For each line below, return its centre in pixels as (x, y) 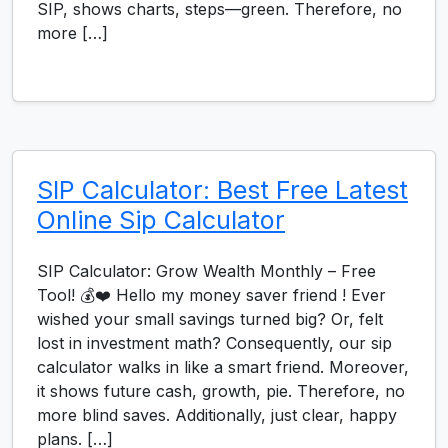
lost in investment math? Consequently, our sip (214, 342)
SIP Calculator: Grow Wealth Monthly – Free (206, 270)
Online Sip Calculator (161, 219)
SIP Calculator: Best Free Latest (222, 189)
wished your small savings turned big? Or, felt (210, 318)
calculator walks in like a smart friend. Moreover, (223, 366)
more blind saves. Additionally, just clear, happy (217, 414)
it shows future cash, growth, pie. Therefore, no (221, 390)
